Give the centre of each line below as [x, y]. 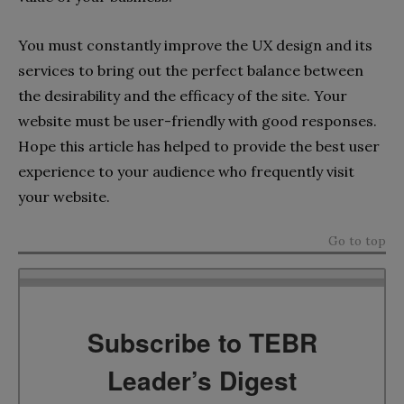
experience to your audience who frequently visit [186, 172]
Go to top [357, 241]
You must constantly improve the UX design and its [195, 46]
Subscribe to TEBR [202, 342]
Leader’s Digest [202, 380]
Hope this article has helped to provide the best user [199, 147]
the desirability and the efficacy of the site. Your [183, 96]
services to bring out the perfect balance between [191, 71]
